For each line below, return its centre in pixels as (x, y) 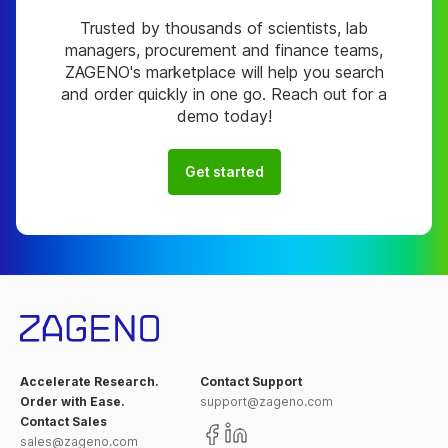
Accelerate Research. (89, 382)
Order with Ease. (72, 402)
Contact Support (251, 382)
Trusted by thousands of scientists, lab (224, 27)
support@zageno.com (266, 402)
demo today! (224, 115)
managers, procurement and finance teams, (224, 49)
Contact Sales (63, 422)
